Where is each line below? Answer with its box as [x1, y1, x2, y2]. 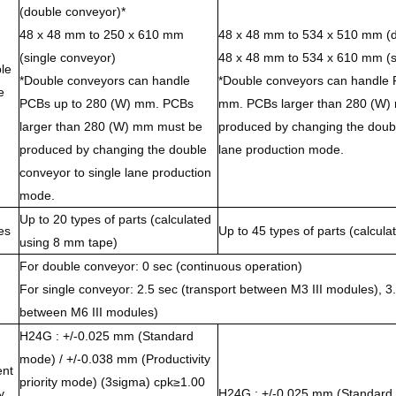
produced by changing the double [19, 141, 207, 156]
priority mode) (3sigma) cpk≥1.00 [19, 374, 205, 389]
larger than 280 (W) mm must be [19, 118, 202, 133]
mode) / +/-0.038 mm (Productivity [19, 351, 210, 366]
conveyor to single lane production [19, 164, 211, 179]
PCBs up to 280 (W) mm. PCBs [19, 95, 194, 110]
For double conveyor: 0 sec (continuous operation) [19, 258, 302, 273]
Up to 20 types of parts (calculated [19, 211, 211, 226]
